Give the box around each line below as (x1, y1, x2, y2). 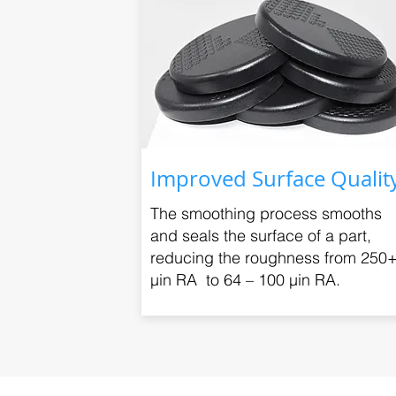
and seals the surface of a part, (150, 225, 371, 246)
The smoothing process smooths (150, 203, 382, 224)
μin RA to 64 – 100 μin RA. (150, 270, 345, 290)
